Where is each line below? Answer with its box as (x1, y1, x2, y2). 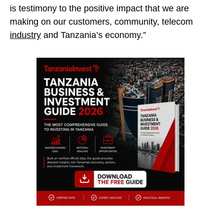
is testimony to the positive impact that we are (10, 3, 189, 13)
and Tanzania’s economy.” (41, 30, 146, 40)
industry (10, 30, 41, 40)
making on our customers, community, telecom (10, 17, 193, 27)
